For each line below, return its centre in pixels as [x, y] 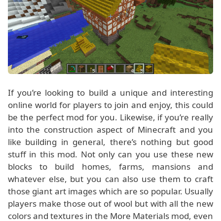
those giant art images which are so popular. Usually [110, 191]
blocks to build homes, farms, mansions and [110, 167]
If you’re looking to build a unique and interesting [110, 93]
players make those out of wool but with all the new [110, 204]
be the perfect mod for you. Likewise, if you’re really [110, 117]
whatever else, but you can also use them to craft [110, 179]
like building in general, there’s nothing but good [110, 142]
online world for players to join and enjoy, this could [110, 105]
